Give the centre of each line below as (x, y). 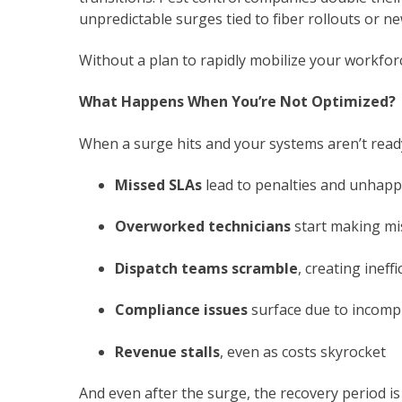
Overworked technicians (203, 227)
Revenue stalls (167, 351)
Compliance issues (181, 310)
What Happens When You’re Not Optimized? (237, 102)
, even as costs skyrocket (303, 351)
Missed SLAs (158, 185)
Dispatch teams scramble (206, 268)
